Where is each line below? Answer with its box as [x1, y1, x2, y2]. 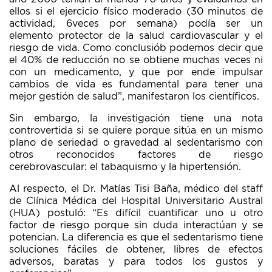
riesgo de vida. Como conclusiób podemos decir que [9, 43, 263, 53]
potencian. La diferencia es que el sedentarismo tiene [9, 233, 263, 242]
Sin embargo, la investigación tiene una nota [9, 114, 263, 123]
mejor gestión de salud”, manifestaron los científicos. [9, 92, 259, 101]
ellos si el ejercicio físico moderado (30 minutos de [9, 7, 263, 16]
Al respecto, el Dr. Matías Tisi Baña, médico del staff [9, 184, 263, 194]
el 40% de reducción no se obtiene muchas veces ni [9, 55, 263, 65]
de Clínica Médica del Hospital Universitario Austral [9, 196, 263, 206]
